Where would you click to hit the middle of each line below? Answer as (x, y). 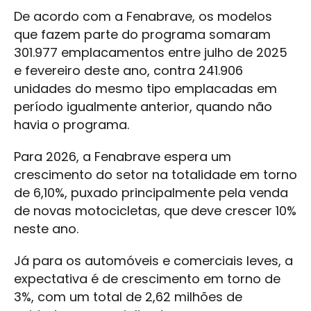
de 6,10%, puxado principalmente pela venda (151, 193)
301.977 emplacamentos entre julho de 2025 (151, 52)
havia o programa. (72, 125)
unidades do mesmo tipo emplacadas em (145, 89)
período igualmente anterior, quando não (143, 107)
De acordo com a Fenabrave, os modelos (143, 16)
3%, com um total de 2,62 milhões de (128, 297)
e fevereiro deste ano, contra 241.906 (128, 70)
